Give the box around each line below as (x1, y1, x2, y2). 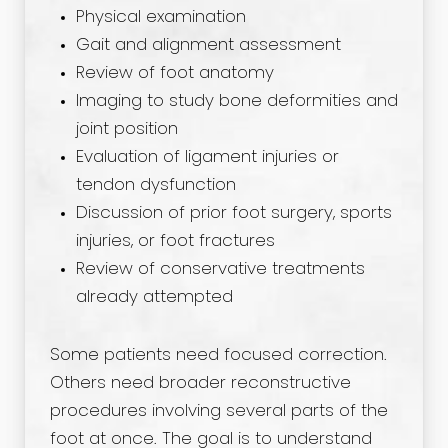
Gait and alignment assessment (75, 37, 341, 54)
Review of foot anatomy (75, 65, 274, 82)
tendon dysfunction (75, 177, 236, 194)
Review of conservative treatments (75, 261, 365, 278)
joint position (75, 121, 178, 138)
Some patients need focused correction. (50, 347, 387, 364)
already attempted (75, 289, 233, 306)
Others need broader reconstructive (50, 375, 351, 392)
